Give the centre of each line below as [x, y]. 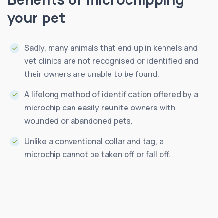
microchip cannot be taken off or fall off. [98, 154]
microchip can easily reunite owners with [100, 107]
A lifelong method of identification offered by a [111, 94]
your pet [36, 17]
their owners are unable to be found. [92, 74]
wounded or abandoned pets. [79, 120]
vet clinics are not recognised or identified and [111, 61]
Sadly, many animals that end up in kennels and [111, 47]
